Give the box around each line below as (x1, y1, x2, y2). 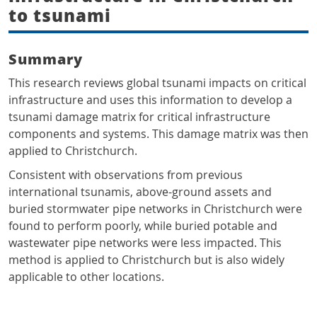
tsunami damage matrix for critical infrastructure (8, 109, 270, 125)
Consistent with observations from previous (8, 167, 243, 183)
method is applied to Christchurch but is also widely (8, 252, 284, 268)
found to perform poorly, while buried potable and (8, 218, 277, 234)
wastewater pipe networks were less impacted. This (8, 235, 282, 251)
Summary (8, 49, 83, 69)
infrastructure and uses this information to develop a (8, 92, 292, 108)
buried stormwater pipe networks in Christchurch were (8, 201, 302, 217)
